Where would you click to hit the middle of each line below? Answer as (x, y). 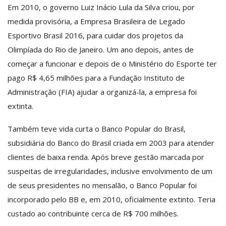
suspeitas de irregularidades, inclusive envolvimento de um (110, 171)
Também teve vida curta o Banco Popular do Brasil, (97, 128)
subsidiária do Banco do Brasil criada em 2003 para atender (111, 143)
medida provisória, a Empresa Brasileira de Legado (96, 21)
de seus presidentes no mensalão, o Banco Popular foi (102, 185)
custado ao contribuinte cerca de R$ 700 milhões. (93, 213)
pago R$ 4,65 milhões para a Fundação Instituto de (96, 77)
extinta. (20, 106)
